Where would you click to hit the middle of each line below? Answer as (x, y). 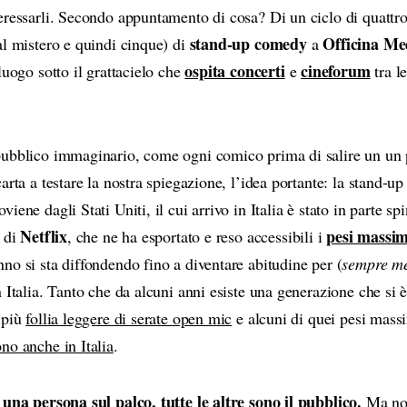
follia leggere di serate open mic (129, 318)
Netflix (44, 236)
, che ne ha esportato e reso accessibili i (197, 236)
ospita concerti (235, 70)
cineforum (336, 70)
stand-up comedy (248, 43)
